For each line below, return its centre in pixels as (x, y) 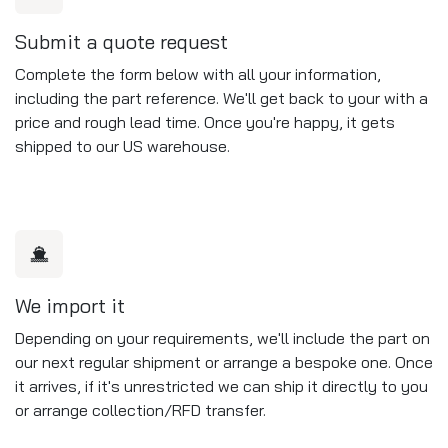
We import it (70, 305)
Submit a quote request (121, 41)
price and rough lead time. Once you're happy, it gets (205, 121)
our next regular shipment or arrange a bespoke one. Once (224, 361)
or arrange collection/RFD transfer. (140, 409)
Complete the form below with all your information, (198, 73)
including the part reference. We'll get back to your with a (221, 97)
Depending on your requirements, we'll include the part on (222, 337)
